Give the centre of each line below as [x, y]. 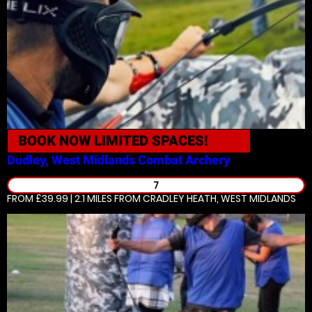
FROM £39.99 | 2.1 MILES [60, 198]
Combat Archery [184, 160]
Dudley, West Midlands [71, 160]
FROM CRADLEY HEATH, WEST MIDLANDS [204, 198]
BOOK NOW [56, 141]
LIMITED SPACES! [151, 141]
